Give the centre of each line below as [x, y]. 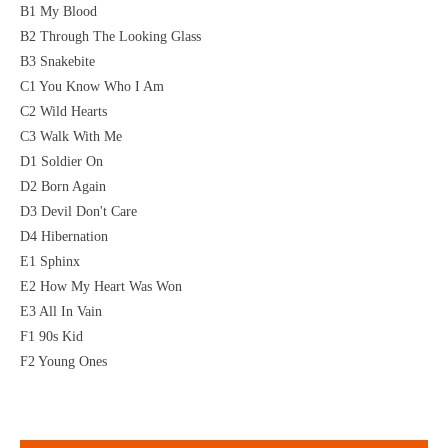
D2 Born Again [63, 187]
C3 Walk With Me [71, 137]
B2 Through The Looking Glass [110, 37]
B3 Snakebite [57, 62]
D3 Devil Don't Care [78, 212]
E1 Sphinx [50, 262]
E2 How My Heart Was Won [101, 287]
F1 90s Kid [51, 337]
